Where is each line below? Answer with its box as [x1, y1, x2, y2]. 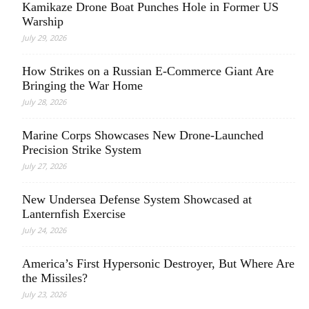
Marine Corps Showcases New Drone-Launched [22, 128, 263, 142]
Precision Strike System [22, 143, 141, 157]
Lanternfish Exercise [22, 207, 126, 221]
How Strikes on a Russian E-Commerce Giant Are [22, 64, 274, 78]
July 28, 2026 [22, 97, 66, 107]
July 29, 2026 [22, 32, 66, 43]
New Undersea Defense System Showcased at [22, 192, 252, 206]
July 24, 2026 [22, 225, 66, 235]
